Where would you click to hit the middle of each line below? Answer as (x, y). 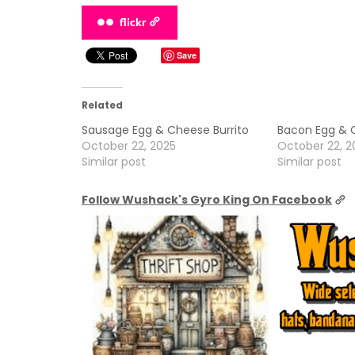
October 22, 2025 (129, 145)
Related (102, 105)
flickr (133, 21)
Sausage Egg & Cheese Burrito (165, 130)
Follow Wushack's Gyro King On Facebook (207, 199)
